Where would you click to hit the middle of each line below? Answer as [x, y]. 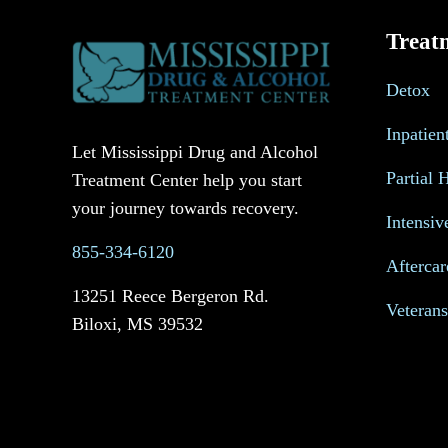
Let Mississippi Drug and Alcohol [195, 151]
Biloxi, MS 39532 [137, 323]
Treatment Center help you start [187, 179]
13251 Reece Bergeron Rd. [170, 295]
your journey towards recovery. [185, 207]
